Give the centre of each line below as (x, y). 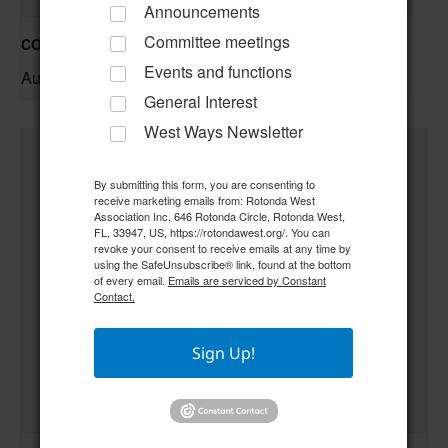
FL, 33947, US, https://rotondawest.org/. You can (211, 232)
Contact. (114, 296)
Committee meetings (216, 42)
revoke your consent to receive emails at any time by (222, 248)
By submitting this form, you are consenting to (204, 184)
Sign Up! (224, 353)
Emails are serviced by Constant (246, 280)
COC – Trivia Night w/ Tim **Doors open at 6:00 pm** (197, 43)
